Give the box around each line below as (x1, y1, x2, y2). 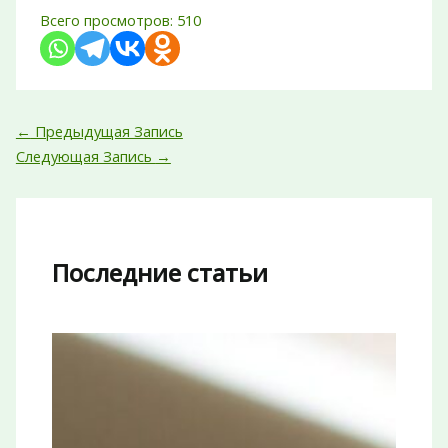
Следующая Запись (15, 146, 156, 167)
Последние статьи (52, 256, 269, 289)
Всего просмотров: (39, 10, 173, 31)
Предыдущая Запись (30, 121, 183, 142)
